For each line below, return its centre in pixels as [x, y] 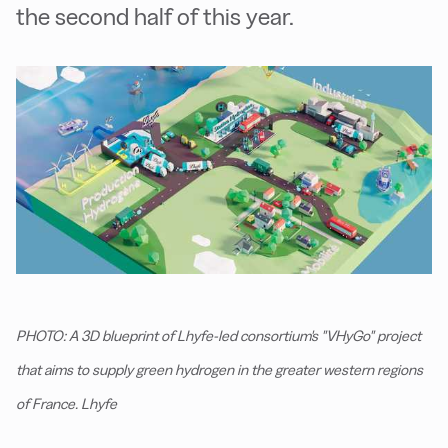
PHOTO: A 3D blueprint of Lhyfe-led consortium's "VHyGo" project [218, 336]
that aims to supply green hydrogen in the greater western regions [219, 370]
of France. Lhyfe [66, 404]
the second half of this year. [155, 16]
